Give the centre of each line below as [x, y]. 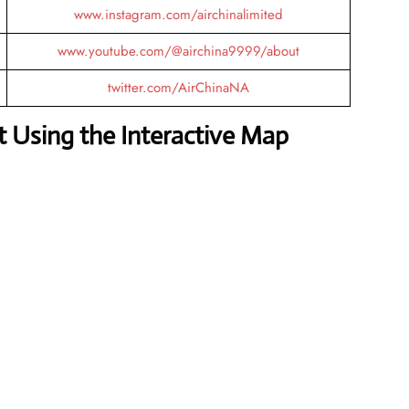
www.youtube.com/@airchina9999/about [178, 51]
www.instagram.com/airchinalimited [178, 14]
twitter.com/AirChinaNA [178, 87]
